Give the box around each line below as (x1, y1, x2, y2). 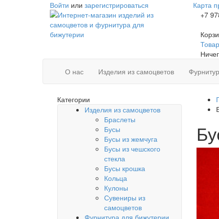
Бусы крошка (104, 163, 145, 173)
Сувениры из (104, 193, 145, 202)
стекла (104, 153, 125, 163)
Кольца (104, 173, 127, 183)
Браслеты (104, 114, 135, 124)
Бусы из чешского (104, 144, 160, 153)
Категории (57, 94, 90, 104)
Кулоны (104, 183, 128, 193)
